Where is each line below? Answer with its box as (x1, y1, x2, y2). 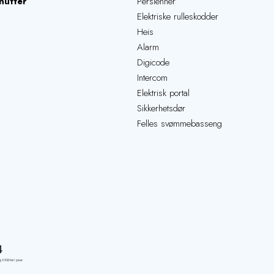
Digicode (137, 56, 169, 69)
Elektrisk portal (137, 86, 190, 100)
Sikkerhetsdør (137, 102, 185, 115)
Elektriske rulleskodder (137, 10, 218, 23)
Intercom (137, 71, 168, 84)
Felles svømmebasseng (137, 117, 222, 130)
